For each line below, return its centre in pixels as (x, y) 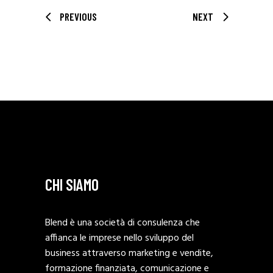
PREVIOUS (78, 16)
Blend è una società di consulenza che (122, 223)
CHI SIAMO (72, 184)
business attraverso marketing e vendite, (129, 253)
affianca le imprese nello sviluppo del (119, 238)
